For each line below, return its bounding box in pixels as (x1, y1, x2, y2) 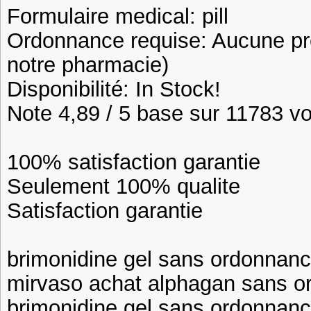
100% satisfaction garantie (7, 150, 260, 174)
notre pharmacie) (7, 53, 169, 76)
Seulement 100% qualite (7, 174, 240, 198)
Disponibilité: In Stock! (7, 77, 221, 101)
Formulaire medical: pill (7, 4, 228, 28)
